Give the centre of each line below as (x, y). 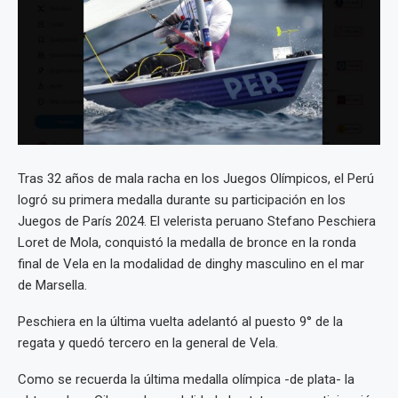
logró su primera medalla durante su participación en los (182, 200)
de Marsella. (52, 286)
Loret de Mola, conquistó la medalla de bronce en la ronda (187, 243)
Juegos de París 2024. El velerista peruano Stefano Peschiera (197, 222)
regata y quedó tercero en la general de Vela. (148, 343)
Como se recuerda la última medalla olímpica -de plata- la (186, 380)
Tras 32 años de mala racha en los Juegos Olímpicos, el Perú (196, 179)
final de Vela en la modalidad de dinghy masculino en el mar (191, 264)
